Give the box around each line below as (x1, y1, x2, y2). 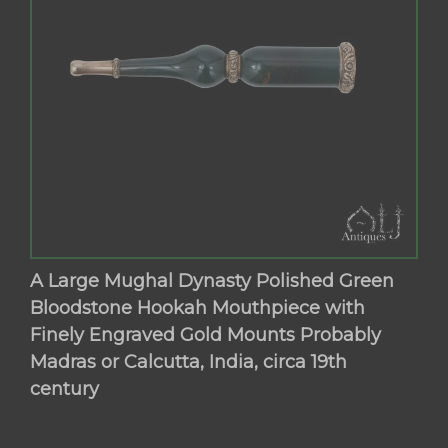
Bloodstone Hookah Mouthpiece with (30, 297, 366, 320)
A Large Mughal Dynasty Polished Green (30, 270, 395, 293)
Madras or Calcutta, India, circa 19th (30, 351, 348, 374)
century (30, 378, 100, 401)
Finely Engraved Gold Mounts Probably (30, 324, 382, 347)
